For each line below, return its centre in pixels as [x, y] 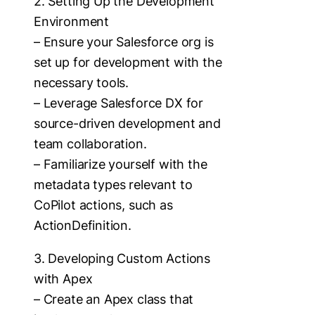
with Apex [63, 278]
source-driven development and [127, 123]
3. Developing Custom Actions [122, 258]
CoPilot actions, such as [103, 205]
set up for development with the [128, 62]
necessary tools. [82, 82]
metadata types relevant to [113, 184]
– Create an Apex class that [114, 299]
